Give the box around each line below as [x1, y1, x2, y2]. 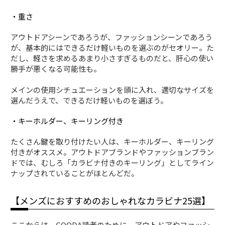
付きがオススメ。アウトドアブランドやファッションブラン [11, 146, 214, 157]
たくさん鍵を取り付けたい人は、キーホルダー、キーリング [11, 136, 214, 147]
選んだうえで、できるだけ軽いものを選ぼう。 [11, 94, 168, 105]
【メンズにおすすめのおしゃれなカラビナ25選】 [11, 193, 211, 207]
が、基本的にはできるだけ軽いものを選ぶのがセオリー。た [11, 42, 214, 53]
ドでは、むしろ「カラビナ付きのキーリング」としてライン [11, 157, 214, 168]
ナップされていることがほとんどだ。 [11, 167, 139, 178]
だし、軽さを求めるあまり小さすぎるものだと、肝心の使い [11, 52, 214, 63]
